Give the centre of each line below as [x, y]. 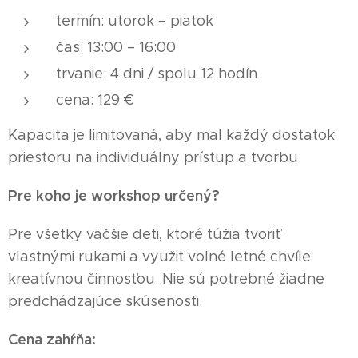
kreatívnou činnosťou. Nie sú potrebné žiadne [166, 278]
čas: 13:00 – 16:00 [116, 47]
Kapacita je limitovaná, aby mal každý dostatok [171, 135]
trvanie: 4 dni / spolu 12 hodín [157, 73]
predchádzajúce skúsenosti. [105, 301]
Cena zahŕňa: [52, 339]
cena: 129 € [95, 99]
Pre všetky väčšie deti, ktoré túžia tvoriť [144, 234]
